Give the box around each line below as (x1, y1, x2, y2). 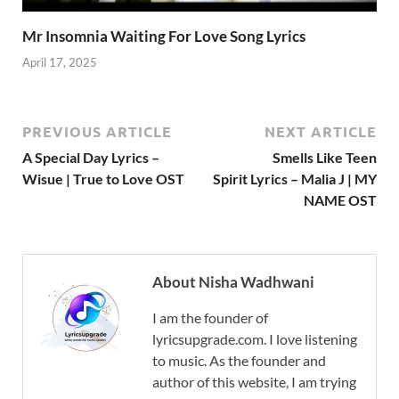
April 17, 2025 (22, 54, 97, 69)
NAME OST (304, 191, 377, 208)
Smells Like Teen (273, 148, 377, 166)
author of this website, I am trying (152, 372, 356, 390)
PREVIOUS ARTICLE (22, 121, 172, 141)
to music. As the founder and (152, 351, 326, 369)
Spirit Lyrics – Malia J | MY (213, 169, 377, 187)
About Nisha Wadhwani (152, 272, 314, 291)
